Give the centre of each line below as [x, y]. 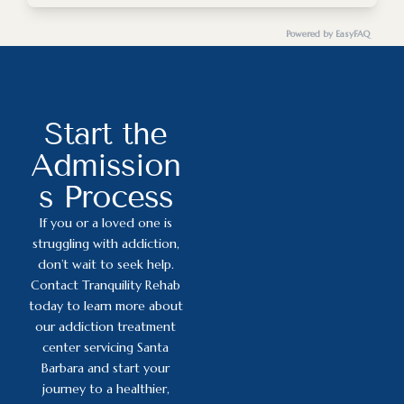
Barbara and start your [106, 367]
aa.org [310, 47]
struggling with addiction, [106, 243]
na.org [61, 67]
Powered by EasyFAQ [328, 33]
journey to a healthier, [106, 388]
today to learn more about [106, 305]
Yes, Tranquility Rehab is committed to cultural [185, 16]
